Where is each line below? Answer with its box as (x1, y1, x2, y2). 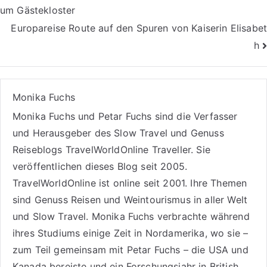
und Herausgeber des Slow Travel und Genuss (13, 127, 224, 139)
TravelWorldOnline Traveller (65, 144, 191, 156)
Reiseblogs (13, 144, 66, 156)
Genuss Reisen (34, 194, 101, 206)
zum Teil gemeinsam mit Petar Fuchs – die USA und (13, 244, 249, 256)
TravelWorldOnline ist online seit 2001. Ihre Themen (13, 177, 247, 190)
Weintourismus (123, 194, 191, 206)
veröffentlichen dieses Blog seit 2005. (13, 160, 188, 173)
